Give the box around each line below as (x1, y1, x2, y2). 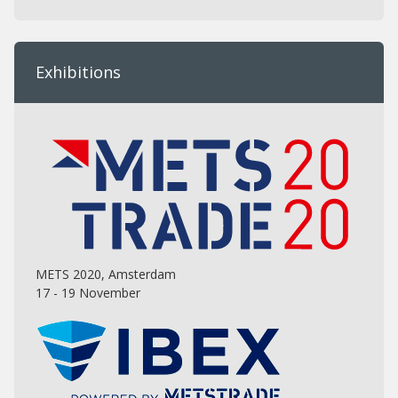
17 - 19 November (36, 284, 140, 302)
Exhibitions (36, 61, 121, 84)
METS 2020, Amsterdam (36, 266, 176, 283)
